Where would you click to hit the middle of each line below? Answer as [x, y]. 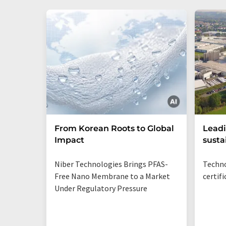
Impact [69, 140]
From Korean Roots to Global [114, 128]
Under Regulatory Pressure [101, 188]
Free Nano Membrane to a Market [112, 176]
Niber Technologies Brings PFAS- [111, 164]
